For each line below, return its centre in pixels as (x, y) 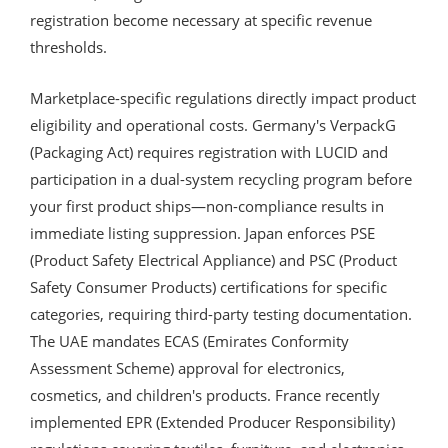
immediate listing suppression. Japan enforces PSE (202, 232)
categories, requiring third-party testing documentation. (221, 313)
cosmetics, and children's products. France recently (205, 394)
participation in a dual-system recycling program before (221, 178)
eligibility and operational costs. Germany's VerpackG (213, 124)
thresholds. (68, 46)
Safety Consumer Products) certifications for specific (208, 286)
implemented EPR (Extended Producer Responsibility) (212, 421)
